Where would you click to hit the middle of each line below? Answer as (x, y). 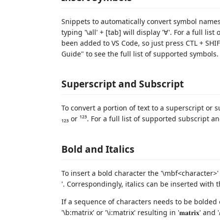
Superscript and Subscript (123, 84)
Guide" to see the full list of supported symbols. (140, 54)
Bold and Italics (98, 149)
